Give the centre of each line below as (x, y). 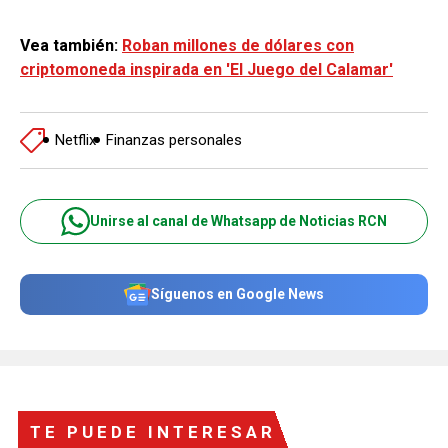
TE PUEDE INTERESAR (153, 431)
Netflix (75, 140)
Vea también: (71, 45)
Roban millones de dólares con (238, 45)
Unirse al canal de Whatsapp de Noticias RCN (238, 221)
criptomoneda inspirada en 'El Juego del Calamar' (206, 69)
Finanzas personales (174, 140)
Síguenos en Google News (237, 294)
